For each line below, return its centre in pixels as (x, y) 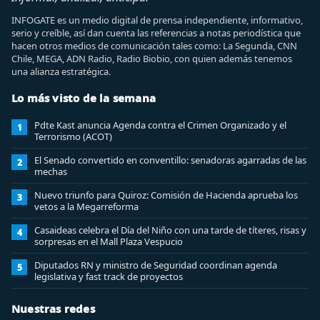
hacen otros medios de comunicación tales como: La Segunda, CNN (154, 46)
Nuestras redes (53, 309)
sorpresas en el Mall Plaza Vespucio (109, 241)
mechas (51, 171)
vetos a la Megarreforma (86, 206)
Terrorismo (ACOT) (73, 136)
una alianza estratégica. (61, 71)
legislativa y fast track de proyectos (109, 276)
